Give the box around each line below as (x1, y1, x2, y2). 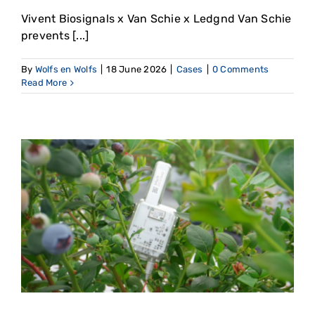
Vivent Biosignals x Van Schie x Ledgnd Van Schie (21, 12, 292, 26)
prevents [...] (21, 29, 89, 43)
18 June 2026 (106, 64, 167, 75)
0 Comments (212, 64, 269, 75)
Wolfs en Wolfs (34, 64, 98, 75)
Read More (21, 77, 67, 89)
